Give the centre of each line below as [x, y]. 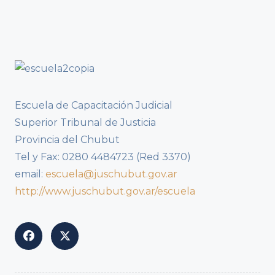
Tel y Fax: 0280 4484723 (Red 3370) [103, 157]
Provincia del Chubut [67, 140]
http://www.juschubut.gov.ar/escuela [105, 192]
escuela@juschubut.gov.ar [111, 174]
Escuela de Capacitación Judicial [94, 106]
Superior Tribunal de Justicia [85, 123]
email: [30, 174]
